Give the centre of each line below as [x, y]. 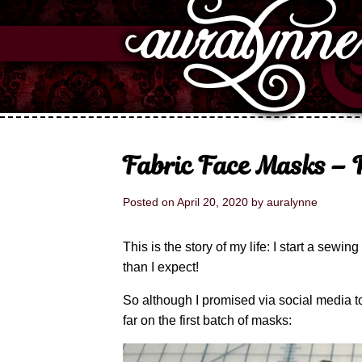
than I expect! [161, 267]
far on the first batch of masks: [207, 320]
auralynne [292, 202]
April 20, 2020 [213, 202]
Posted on [150, 202]
